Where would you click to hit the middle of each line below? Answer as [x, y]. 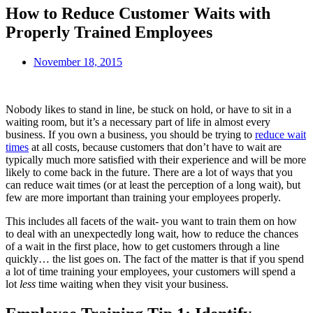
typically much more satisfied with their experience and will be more [156, 159]
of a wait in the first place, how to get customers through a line [143, 246]
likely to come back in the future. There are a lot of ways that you [149, 172]
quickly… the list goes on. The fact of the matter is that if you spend [155, 259]
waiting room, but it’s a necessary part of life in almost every [138, 122]
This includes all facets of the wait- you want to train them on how [151, 221]
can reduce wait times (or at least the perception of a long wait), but [153, 184]
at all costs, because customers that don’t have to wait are [155, 147]
